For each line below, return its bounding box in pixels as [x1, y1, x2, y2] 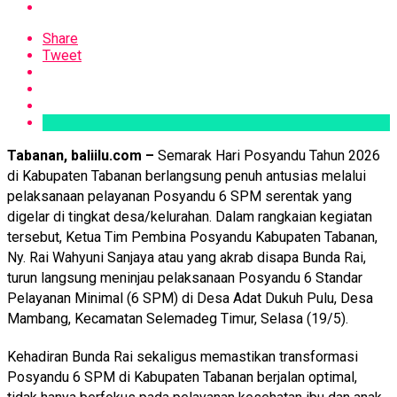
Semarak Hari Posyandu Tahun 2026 [158, 146, 380, 164]
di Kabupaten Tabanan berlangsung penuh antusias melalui [7, 167, 366, 184]
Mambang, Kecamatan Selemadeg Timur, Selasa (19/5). [7, 309, 348, 327]
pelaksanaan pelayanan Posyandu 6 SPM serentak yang [7, 187, 352, 205]
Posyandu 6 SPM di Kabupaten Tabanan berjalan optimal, [7, 368, 357, 385]
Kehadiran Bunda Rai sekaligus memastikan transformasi [7, 347, 358, 365]
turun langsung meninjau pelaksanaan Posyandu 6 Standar [7, 269, 362, 286]
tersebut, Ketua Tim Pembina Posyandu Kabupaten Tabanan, [7, 228, 378, 245]
